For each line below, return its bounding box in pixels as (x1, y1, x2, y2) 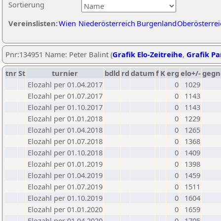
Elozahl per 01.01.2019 (28, 159, 103, 169)
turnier (52, 68, 78, 78)
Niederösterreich (78, 18, 135, 28)
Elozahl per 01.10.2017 (28, 102, 103, 112)
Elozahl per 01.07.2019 (28, 182, 103, 191)
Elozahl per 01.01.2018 (28, 113, 103, 123)
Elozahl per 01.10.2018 (28, 147, 103, 157)
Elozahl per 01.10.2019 (28, 193, 103, 203)
